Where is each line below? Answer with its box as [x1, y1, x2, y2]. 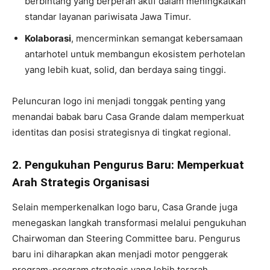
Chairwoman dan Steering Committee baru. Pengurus [12, 233, 240, 244]
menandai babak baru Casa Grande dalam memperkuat [12, 111, 244, 122]
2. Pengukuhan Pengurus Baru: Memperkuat [12, 158, 244, 172]
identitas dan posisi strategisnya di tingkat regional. [12, 127, 231, 138]
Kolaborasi [25, 33, 71, 44]
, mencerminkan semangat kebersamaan [71, 33, 243, 44]
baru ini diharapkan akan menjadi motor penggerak [12, 248, 228, 260]
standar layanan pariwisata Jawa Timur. [25, 11, 191, 22]
